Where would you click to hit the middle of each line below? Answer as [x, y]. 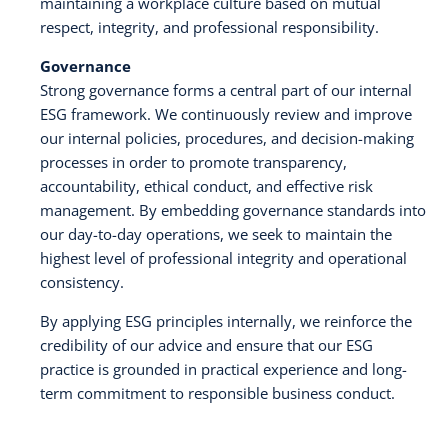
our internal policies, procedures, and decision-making [227, 138]
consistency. [82, 282]
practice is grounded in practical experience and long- [223, 369]
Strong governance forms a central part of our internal [226, 90]
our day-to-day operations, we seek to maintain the [216, 234]
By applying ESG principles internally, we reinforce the [226, 321]
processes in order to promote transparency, [193, 162]
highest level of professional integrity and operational [223, 258]
